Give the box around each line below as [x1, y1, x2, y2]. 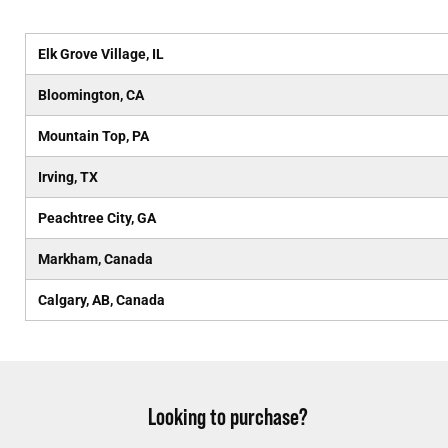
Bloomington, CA [37, 87, 144, 103]
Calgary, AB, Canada [37, 292, 165, 308]
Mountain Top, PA [37, 128, 149, 144]
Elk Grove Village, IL [37, 46, 164, 62]
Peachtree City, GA [37, 210, 156, 226]
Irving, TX [37, 169, 98, 185]
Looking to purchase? [148, 403, 309, 430]
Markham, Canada [37, 251, 153, 267]
